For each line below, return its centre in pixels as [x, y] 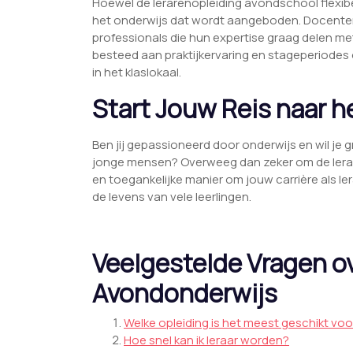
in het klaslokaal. [137, 72]
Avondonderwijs [185, 294]
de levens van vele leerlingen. [172, 197]
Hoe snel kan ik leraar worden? [206, 340]
